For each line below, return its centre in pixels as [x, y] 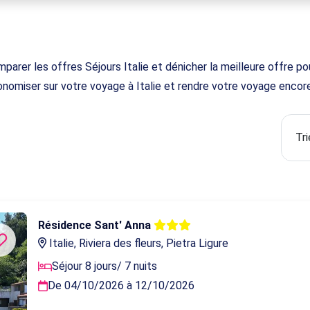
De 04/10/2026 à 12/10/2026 [121, 285]
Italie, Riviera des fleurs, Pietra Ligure [138, 243]
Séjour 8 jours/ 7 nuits [105, 266]
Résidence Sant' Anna [96, 225]
